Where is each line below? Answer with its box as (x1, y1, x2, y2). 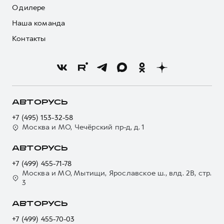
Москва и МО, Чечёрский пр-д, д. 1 (22, 122, 145, 132)
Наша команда (12, 18, 65, 28)
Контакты (12, 33, 46, 43)
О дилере (12, 2, 45, 12)
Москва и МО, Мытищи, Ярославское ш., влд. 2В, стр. (21, 168, 212, 178)
